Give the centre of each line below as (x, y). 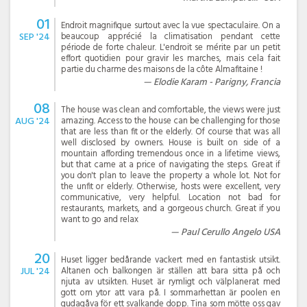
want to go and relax (100, 219)
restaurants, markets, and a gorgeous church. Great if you (171, 208)
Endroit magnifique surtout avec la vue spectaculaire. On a (171, 25)
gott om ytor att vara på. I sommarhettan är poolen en (171, 293)
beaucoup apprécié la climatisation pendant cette (171, 36)
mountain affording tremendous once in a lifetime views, (171, 153)
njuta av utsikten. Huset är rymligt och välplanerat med (171, 282)
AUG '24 (33, 121)
